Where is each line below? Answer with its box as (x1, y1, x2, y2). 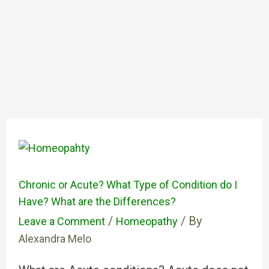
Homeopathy (115, 215, 178, 228)
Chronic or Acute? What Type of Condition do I (18, 178, 237, 191)
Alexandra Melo (18, 232, 91, 245)
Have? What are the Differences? (18, 195, 176, 208)
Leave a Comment (18, 215, 105, 228)
